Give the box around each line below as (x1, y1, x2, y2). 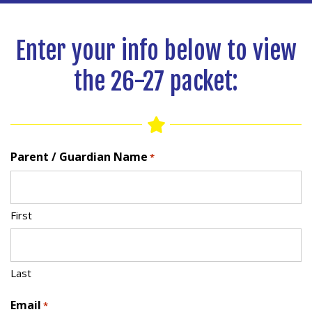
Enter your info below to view (15, 35, 297, 66)
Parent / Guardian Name (10, 148, 148, 164)
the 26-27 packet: (74, 65, 238, 97)
